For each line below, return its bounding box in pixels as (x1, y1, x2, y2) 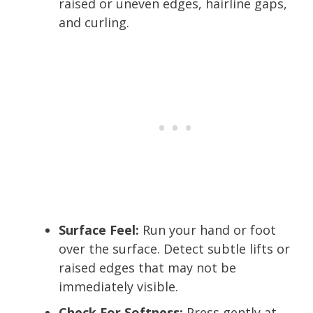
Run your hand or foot (139, 221, 276, 238)
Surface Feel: (59, 221, 139, 238)
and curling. (59, 13, 129, 31)
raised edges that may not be (59, 259, 236, 276)
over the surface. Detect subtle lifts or (59, 240, 290, 257)
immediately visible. (59, 277, 178, 295)
